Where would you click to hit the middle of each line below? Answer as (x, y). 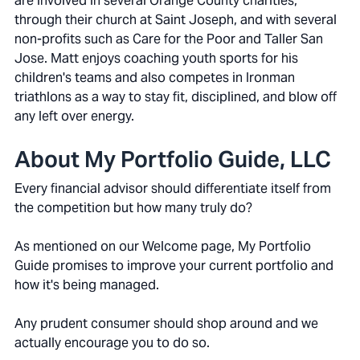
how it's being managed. (87, 285)
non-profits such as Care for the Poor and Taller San (169, 39)
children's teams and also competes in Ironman (155, 78)
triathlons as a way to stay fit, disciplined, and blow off (176, 97)
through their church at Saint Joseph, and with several (176, 20)
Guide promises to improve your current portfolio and (174, 266)
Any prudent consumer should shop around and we (166, 324)
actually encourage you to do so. (112, 343)
